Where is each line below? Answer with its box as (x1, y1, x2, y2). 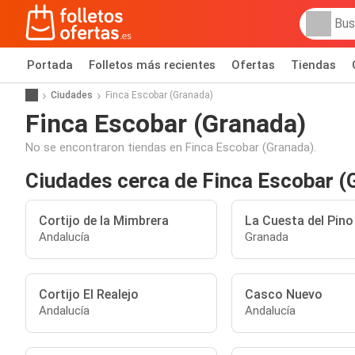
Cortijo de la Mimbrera (39, 213, 169, 228)
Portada (27, 58, 73, 72)
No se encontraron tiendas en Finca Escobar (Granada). (25, 140, 316, 155)
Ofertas (231, 58, 275, 72)
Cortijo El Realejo (39, 287, 139, 302)
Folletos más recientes (89, 58, 216, 72)
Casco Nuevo (244, 287, 323, 302)
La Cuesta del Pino (244, 213, 353, 228)
